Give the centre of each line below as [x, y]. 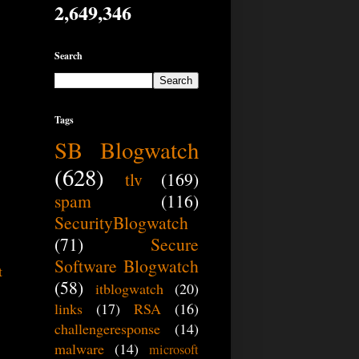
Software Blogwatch [127, 266]
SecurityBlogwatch [121, 223]
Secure [175, 244]
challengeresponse [107, 329]
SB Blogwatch [127, 150]
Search [69, 56]
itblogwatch [129, 289]
